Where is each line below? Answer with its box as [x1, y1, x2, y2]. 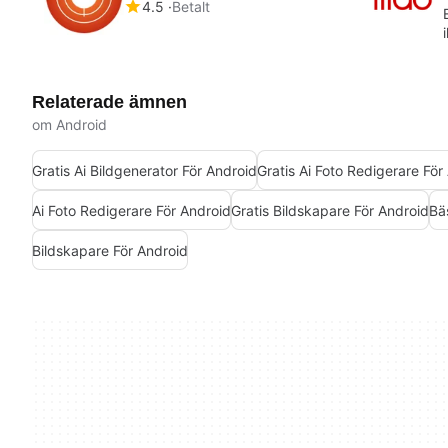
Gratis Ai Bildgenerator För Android [32, 161, 257, 179]
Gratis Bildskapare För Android [231, 201, 429, 219]
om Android [32, 116, 107, 134]
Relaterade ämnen [32, 92, 187, 113]
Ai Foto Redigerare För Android [32, 201, 231, 219]
